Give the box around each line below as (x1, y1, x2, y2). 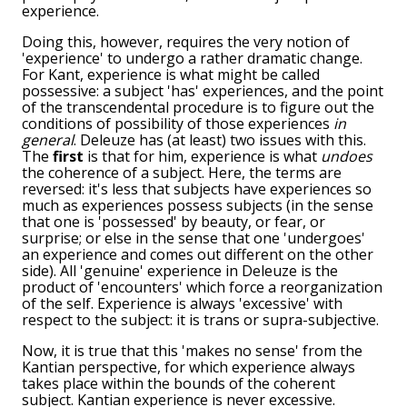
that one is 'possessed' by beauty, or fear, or (22, 212, 325, 233)
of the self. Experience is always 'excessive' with (22, 293, 342, 314)
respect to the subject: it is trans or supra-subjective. (22, 310, 379, 331)
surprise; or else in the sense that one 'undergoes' (22, 228, 365, 249)
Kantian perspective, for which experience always (22, 357, 355, 378)
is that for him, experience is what (84, 146, 321, 167)
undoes (321, 146, 372, 167)
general (22, 130, 74, 151)
